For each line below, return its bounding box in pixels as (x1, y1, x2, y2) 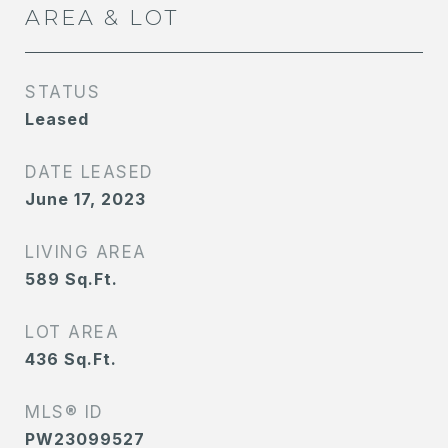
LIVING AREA (25, 242, 147, 262)
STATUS (25, 82, 100, 102)
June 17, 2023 (25, 189, 146, 209)
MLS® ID (25, 402, 104, 422)
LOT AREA (25, 322, 119, 342)
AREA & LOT (25, 5, 179, 30)
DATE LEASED (25, 162, 154, 182)
